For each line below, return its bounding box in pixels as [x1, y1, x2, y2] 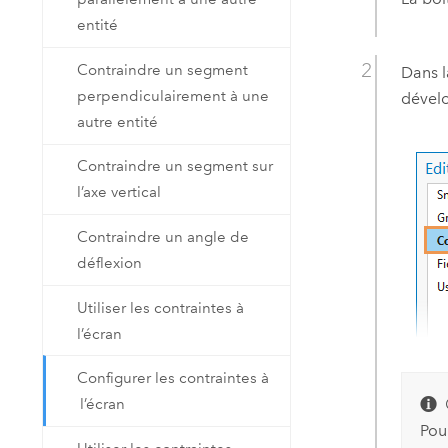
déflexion [77, 254, 143, 273]
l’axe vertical [77, 183, 162, 202]
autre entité [77, 112, 159, 131]
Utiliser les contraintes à [77, 298, 245, 317]
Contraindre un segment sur [77, 157, 274, 176]
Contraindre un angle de [77, 228, 250, 247]
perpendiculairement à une [77, 86, 270, 105]
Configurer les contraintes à [77, 369, 270, 388]
